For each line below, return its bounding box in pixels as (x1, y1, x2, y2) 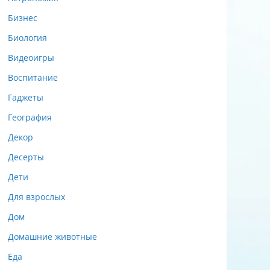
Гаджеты (8, 91, 43, 103)
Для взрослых (8, 190, 65, 202)
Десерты (8, 151, 44, 163)
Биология (8, 31, 47, 43)
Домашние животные (8, 230, 97, 242)
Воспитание (8, 71, 58, 83)
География (8, 111, 52, 123)
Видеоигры (8, 51, 54, 63)
